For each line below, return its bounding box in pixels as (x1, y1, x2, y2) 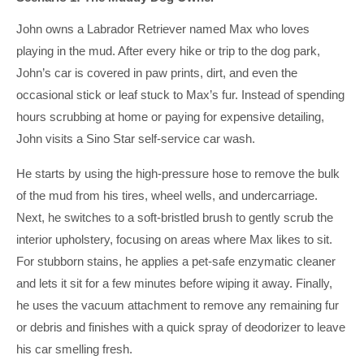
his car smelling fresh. (16, 342, 132, 356)
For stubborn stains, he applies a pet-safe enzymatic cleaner (16, 254, 336, 268)
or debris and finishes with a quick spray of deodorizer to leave (16, 320, 345, 334)
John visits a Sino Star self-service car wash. (16, 132, 255, 145)
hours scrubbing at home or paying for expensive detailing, (16, 110, 324, 123)
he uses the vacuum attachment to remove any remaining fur (16, 298, 339, 312)
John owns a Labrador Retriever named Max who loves (16, 22, 310, 36)
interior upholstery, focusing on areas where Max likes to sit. (16, 232, 332, 246)
